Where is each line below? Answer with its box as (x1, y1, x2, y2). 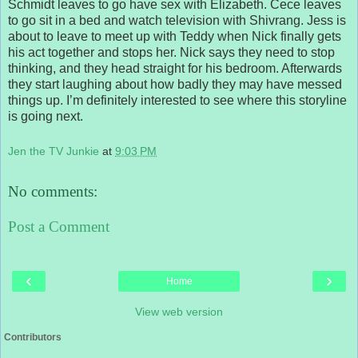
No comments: (8, 183, 97, 201)
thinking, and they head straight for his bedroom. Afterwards (8, 61, 342, 75)
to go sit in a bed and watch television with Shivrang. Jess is (8, 13, 346, 27)
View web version (135, 305, 223, 319)
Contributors (4, 332, 62, 344)
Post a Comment (8, 217, 109, 235)
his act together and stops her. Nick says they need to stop (8, 45, 335, 59)
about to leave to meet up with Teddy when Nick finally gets (8, 29, 341, 43)
